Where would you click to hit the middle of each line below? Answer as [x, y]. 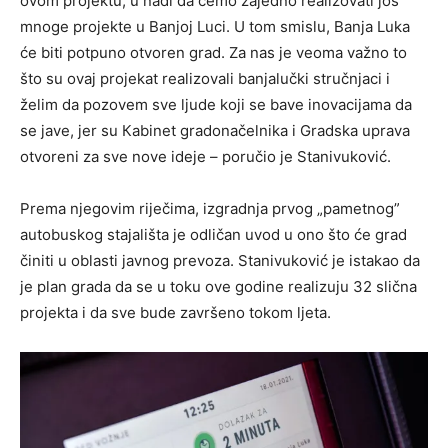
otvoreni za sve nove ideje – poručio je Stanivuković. [205, 156]
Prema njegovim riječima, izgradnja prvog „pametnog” [210, 208]
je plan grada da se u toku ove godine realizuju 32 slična [218, 286]
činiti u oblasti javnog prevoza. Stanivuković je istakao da [220, 260]
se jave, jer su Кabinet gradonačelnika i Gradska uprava [215, 130]
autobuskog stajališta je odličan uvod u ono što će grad [213, 234]
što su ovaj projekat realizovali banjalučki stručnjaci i [205, 78]
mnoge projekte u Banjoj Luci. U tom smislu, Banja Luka [215, 26]
